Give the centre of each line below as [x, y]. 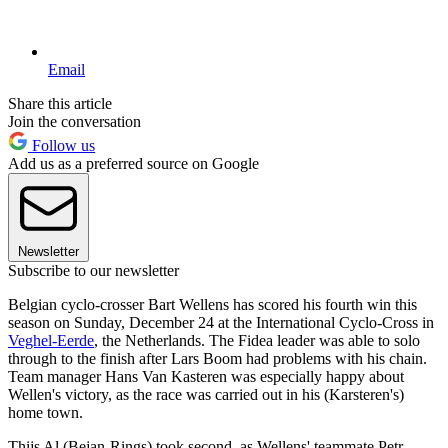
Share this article [60, 103]
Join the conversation [74, 121]
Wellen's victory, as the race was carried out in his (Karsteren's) [206, 394]
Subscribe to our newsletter [93, 270]
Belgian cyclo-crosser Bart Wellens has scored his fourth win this [212, 304]
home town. [45, 412]
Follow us [61, 145]
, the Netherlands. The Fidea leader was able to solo [257, 340]
